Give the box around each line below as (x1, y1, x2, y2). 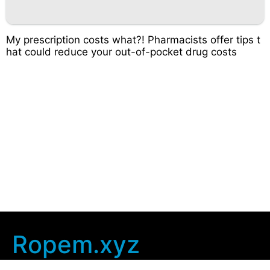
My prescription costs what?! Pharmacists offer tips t (6, 34, 260, 46)
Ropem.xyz (12, 230, 140, 259)
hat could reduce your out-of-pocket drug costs (6, 46, 237, 58)
